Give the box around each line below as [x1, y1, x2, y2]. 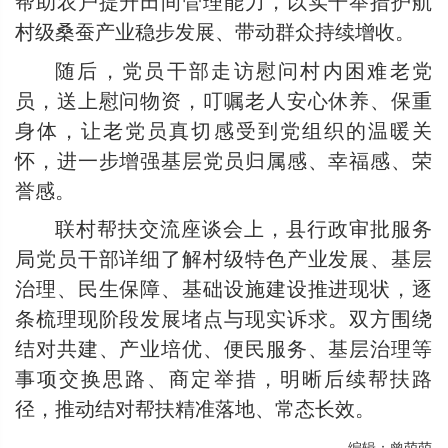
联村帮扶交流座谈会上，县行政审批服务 [55, 213, 432, 242]
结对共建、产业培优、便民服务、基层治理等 [15, 333, 432, 362]
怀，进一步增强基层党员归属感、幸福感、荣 [15, 144, 432, 174]
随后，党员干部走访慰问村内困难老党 [55, 54, 432, 84]
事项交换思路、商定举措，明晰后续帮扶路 [15, 363, 432, 392]
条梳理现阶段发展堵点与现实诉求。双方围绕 [15, 303, 432, 332]
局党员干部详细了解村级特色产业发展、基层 [15, 243, 432, 272]
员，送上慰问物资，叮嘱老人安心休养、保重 [15, 84, 432, 114]
